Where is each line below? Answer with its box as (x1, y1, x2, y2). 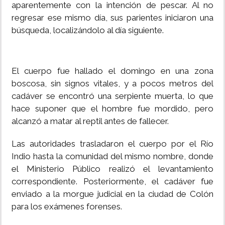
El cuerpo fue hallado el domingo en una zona (12, 66, 213, 76)
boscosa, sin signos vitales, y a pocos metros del (12, 78, 213, 89)
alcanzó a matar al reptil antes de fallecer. (12, 116, 169, 127)
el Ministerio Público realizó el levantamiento (12, 164, 213, 174)
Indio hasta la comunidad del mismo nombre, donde (12, 151, 213, 162)
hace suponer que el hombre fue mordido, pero (12, 103, 213, 114)
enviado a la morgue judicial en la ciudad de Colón (12, 189, 213, 199)
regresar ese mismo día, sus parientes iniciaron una (12, 13, 213, 23)
